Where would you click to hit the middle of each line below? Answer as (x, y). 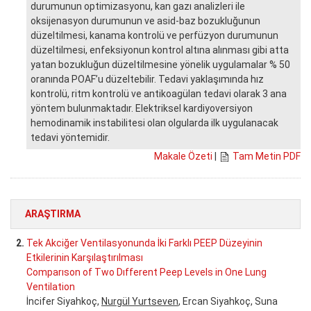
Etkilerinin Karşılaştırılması (85, 257)
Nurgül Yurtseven (140, 301)
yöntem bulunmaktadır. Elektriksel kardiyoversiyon (142, 108)
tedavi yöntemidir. (70, 137)
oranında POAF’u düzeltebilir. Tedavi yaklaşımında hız (147, 79)
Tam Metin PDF (267, 156)
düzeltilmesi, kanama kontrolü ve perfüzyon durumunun (154, 35)
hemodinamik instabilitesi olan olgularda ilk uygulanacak (154, 123)
